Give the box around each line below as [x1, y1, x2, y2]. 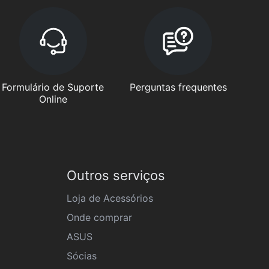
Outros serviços [67, 168, 165, 183]
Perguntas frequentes [129, 81, 227, 93]
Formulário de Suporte [2, 81, 104, 93]
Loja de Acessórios [67, 192, 153, 204]
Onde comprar [67, 211, 132, 223]
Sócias [67, 250, 97, 262]
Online [38, 93, 67, 105]
